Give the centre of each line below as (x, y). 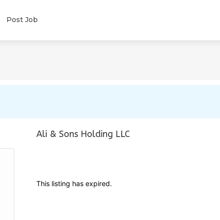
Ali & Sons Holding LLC (83, 134)
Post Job (22, 20)
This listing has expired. (74, 183)
